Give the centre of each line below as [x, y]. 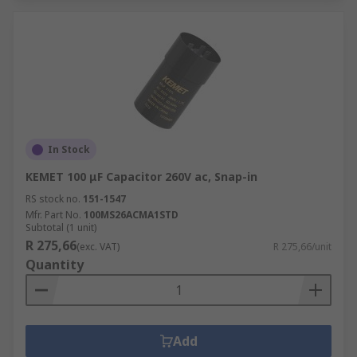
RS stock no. [53, 199]
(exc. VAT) [98, 247]
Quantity [55, 265]
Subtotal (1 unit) [61, 228]
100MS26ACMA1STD [131, 215]
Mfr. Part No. [53, 215]
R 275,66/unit [302, 247]
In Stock [69, 149]
